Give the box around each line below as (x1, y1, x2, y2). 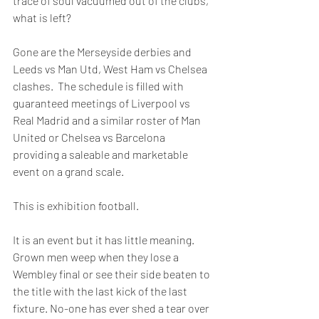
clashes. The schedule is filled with (13, 79, 186, 93)
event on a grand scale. (13, 164, 124, 178)
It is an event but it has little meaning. (13, 233, 197, 246)
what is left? (13, 11, 71, 24)
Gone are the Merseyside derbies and (13, 45, 194, 58)
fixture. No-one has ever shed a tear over (13, 301, 211, 315)
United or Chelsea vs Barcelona (13, 130, 167, 144)
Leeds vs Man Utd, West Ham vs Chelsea (13, 62, 209, 75)
